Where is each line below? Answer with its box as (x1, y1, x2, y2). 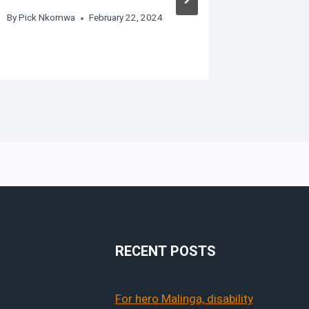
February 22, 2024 (89, 11, 163, 26)
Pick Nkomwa (19, 11, 76, 26)
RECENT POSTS (114, 241, 216, 261)
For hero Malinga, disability (114, 290, 253, 308)
